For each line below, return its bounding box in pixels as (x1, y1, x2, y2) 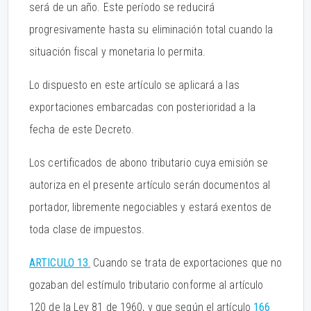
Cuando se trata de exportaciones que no (90, 256, 283, 269)
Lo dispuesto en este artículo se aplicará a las (29, 78, 239, 92)
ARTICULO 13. (29, 256, 91, 269)
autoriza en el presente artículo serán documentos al (29, 178, 271, 192)
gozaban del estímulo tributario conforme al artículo (29, 278, 264, 292)
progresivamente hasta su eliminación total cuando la (29, 23, 274, 36)
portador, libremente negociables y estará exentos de (29, 201, 272, 214)
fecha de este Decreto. (29, 123, 135, 136)
